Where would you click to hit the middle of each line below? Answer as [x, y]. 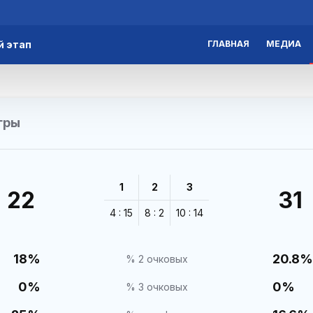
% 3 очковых [156, 287]
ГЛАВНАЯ [228, 44]
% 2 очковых [156, 259]
